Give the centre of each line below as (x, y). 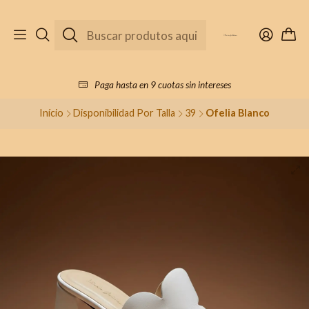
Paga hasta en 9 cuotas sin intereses (162, 84)
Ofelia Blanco (238, 113)
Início (51, 113)
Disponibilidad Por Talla (124, 113)
